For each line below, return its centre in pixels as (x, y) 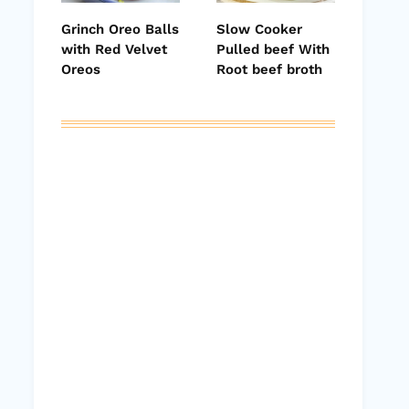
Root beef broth (269, 70)
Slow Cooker (259, 30)
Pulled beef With (273, 50)
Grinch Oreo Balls (120, 30)
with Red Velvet (114, 50)
